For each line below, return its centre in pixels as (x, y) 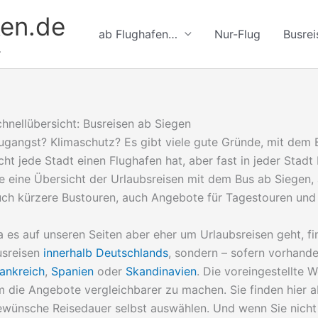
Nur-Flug (237, 34)
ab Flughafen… (138, 34)
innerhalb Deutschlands (106, 252)
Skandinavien (161, 271)
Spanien (72, 271)
